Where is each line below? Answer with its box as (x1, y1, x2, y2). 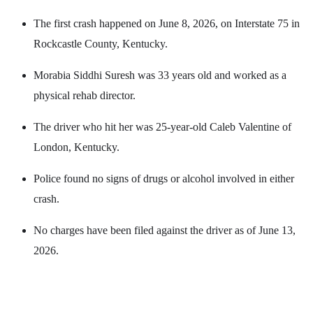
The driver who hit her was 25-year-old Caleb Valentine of (34, 121, 291, 133)
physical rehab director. (34, 89, 136, 102)
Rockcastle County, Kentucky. (34, 38, 168, 50)
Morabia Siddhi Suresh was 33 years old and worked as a (34, 69, 286, 82)
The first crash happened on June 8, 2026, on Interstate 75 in (34, 17, 300, 30)
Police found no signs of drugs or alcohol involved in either (34, 173, 294, 185)
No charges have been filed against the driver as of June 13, (34, 224, 296, 237)
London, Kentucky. (34, 141, 119, 154)
